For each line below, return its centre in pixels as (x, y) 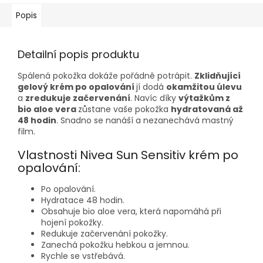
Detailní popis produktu (78, 54)
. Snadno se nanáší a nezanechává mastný (145, 120)
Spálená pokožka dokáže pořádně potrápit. (106, 75)
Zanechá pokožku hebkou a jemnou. (115, 245)
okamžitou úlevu (204, 87)
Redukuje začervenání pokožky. (104, 234)
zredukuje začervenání (78, 98)
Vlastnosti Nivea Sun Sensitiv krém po (128, 155)
